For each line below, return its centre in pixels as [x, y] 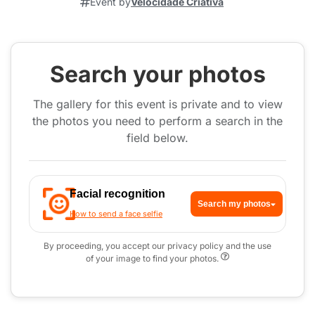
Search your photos [157, 74]
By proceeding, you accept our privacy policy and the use [157, 246]
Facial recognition [117, 194]
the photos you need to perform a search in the [157, 121]
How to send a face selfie [116, 214]
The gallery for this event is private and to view [157, 104]
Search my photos [234, 204]
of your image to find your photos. [153, 258]
